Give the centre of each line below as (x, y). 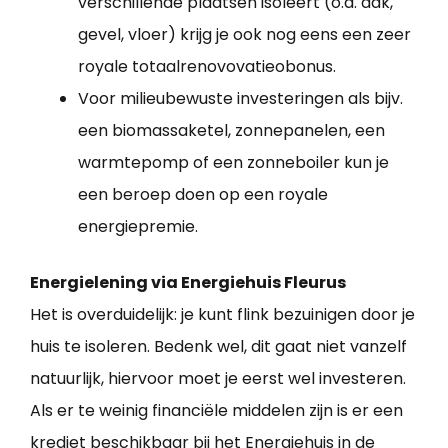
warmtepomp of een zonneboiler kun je (233, 163)
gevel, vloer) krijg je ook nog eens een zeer (244, 35)
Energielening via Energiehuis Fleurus (188, 283)
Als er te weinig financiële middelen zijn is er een (216, 411)
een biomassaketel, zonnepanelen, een (231, 131)
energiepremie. (138, 227)
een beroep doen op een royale (203, 195)
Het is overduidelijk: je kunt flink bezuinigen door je (222, 315)
